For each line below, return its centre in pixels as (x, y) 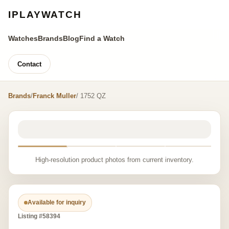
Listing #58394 (39, 216)
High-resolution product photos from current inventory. (114, 160)
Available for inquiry (57, 202)
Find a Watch (102, 38)
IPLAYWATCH (45, 15)
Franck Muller (54, 96)
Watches (23, 38)
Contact (29, 64)
